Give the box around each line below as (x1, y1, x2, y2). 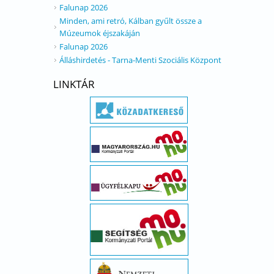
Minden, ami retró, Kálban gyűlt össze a (59, 15, 202, 26)
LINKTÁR (53, 77, 95, 91)
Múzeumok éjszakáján (59, 28, 140, 39)
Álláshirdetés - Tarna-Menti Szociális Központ (59, 54, 221, 65)
